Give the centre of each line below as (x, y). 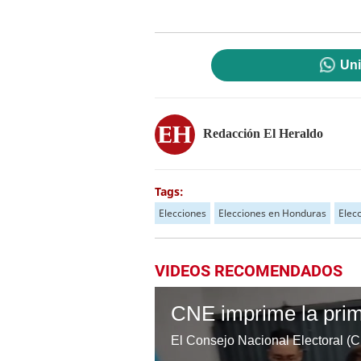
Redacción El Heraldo (263, 133)
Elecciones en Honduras (272, 213)
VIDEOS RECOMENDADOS (249, 271)
